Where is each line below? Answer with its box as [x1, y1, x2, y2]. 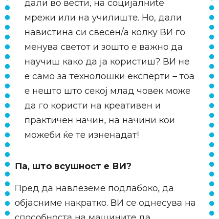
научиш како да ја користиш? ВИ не [24, 56, 190, 67]
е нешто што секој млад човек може [24, 86, 191, 96]
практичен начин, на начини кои [24, 115, 175, 126]
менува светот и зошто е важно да [24, 42, 183, 52]
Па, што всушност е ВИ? [15, 161, 131, 172]
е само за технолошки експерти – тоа [24, 71, 195, 82]
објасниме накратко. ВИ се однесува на [15, 197, 196, 208]
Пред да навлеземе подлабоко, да [15, 182, 174, 194]
